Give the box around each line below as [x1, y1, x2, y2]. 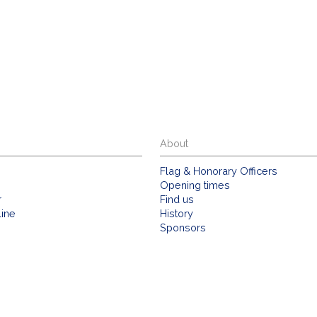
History [160, 207, 194, 220]
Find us [160, 193, 195, 206]
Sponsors [160, 221, 207, 234]
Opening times [160, 179, 231, 192]
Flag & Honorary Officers [160, 165, 278, 178]
